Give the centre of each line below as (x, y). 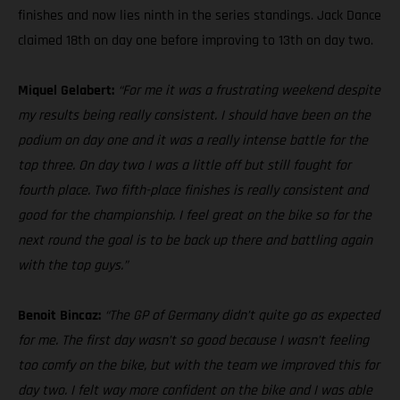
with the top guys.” (73, 266)
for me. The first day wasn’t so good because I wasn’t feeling (193, 341)
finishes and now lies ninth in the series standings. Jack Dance (200, 16)
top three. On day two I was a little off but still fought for (184, 166)
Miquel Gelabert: (68, 91)
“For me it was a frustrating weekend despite (249, 91)
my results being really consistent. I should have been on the (194, 116)
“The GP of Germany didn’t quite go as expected (242, 316)
